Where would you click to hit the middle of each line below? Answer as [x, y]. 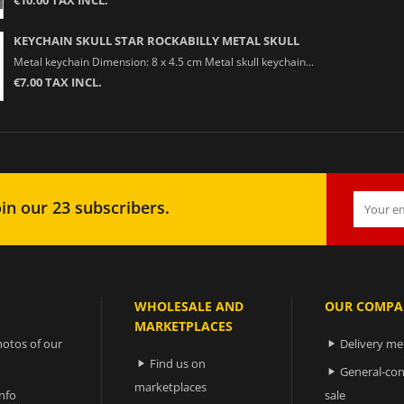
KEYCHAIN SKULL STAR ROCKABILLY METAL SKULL [156, 40]
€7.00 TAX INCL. [57, 82]
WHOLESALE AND [189, 306]
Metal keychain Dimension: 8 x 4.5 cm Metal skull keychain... [163, 61]
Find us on [178, 363]
